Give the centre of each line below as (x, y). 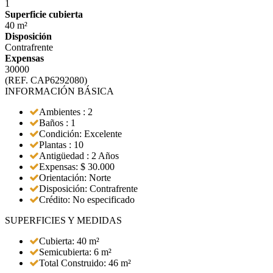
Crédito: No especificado (87, 200)
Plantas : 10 (61, 145)
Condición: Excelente (80, 134)
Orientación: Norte (75, 178)
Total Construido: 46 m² (85, 263)
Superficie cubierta (44, 14)
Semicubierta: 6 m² (75, 252)
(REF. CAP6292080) (46, 80)
